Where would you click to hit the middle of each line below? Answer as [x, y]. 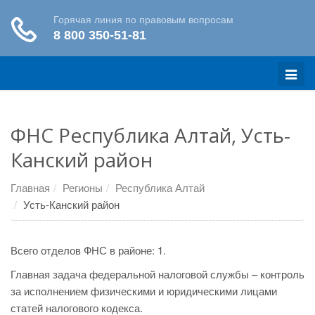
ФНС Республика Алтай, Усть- [150, 135]
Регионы [83, 187]
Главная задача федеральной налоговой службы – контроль [157, 274]
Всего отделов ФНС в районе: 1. [88, 250]
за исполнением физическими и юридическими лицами [144, 291]
